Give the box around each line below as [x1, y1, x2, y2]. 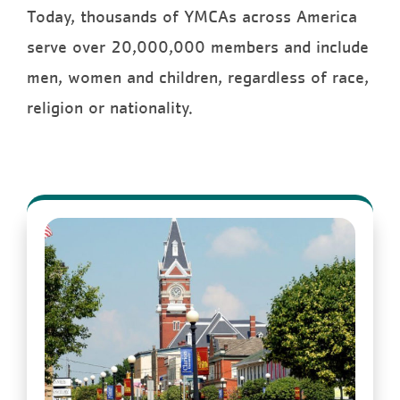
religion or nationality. [27, 98, 193, 117]
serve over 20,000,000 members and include [27, 37, 369, 56]
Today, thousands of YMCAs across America [27, 7, 357, 26]
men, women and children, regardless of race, [27, 68, 369, 87]
